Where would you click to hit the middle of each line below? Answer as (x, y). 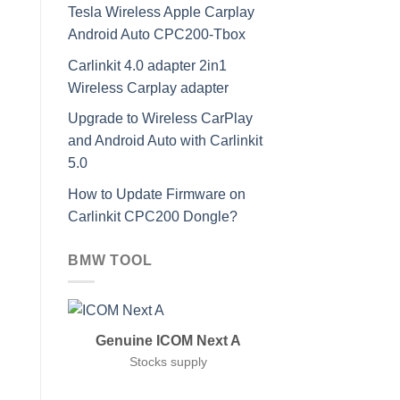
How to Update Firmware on (157, 194)
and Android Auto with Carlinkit (165, 141)
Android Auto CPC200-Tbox (157, 34)
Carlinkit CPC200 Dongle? (153, 216)
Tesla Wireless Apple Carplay (161, 12)
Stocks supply (168, 361)
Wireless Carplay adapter (148, 87)
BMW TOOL (110, 260)
